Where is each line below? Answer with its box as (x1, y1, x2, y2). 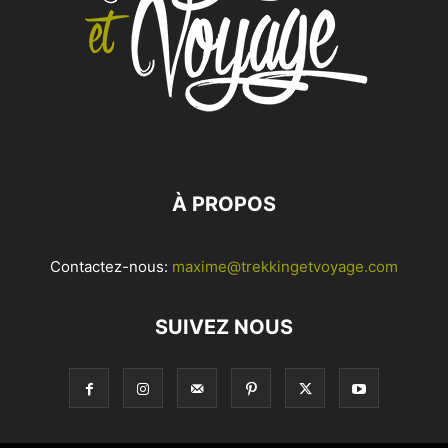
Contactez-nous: (50, 257, 172, 276)
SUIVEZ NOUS (155, 315, 293, 339)
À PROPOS (172, 192, 276, 216)
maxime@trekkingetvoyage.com (172, 257, 398, 276)
